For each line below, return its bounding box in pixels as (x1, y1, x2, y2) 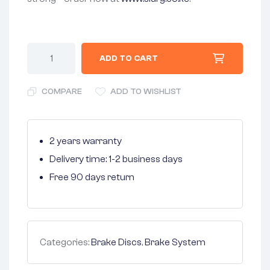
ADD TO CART (99, 54, 158, 63)
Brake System (145, 237, 206, 248)
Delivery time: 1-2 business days (49, 154, 183, 165)
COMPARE (42, 87, 82, 96)
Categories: (40, 237, 91, 248)
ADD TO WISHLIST (110, 87, 181, 96)
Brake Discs (91, 237, 142, 248)
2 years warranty (49, 136, 122, 146)
